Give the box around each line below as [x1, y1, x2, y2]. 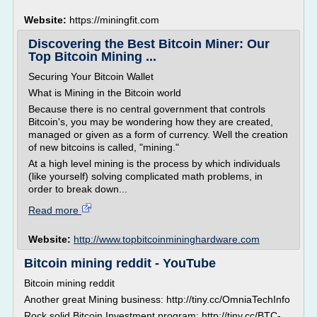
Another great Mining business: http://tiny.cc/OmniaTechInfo [24, 294, 290, 305]
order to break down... [28, 183, 127, 195]
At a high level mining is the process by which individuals [28, 158, 280, 169]
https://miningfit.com [69, 14, 159, 25]
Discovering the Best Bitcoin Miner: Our [28, 37, 270, 51]
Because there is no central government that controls [28, 103, 265, 115]
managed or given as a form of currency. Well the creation [28, 129, 288, 140]
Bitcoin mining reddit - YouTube [24, 256, 216, 270]
